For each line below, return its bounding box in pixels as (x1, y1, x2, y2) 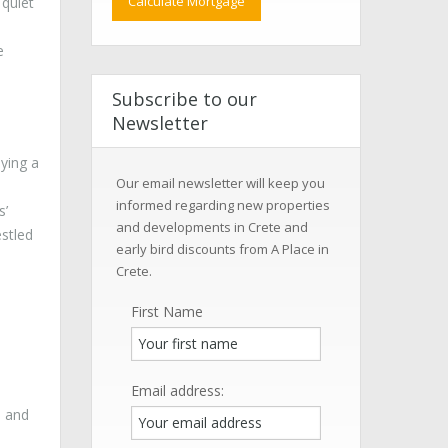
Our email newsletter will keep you (116, 174, 325, 192)
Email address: (131, 381, 224, 400)
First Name (131, 302, 203, 321)
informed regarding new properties (116, 196, 330, 214)
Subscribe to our (112, 87, 257, 111)
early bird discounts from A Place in (116, 240, 329, 258)
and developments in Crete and (116, 218, 308, 236)
